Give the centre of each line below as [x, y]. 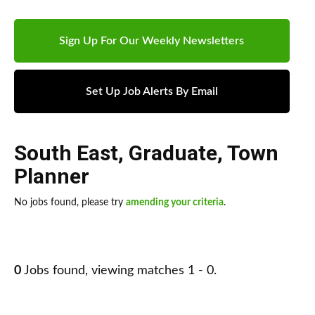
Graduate [173, 153]
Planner [52, 176]
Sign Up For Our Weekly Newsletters [152, 41]
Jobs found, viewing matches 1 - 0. [119, 271]
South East [66, 153]
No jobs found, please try [70, 203]
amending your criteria [175, 203]
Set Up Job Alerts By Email [152, 92]
